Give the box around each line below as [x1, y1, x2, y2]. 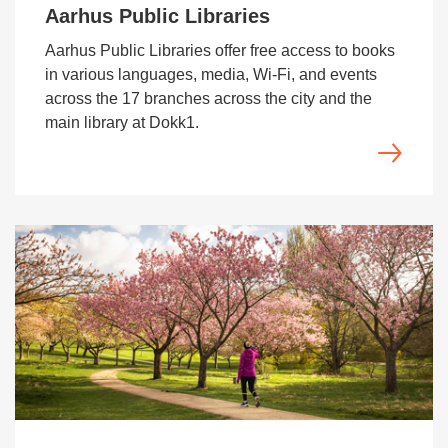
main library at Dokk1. [45, 114, 199, 131]
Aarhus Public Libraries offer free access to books [45, 42, 395, 59]
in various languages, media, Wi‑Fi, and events [45, 66, 377, 83]
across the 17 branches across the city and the [45, 90, 372, 107]
